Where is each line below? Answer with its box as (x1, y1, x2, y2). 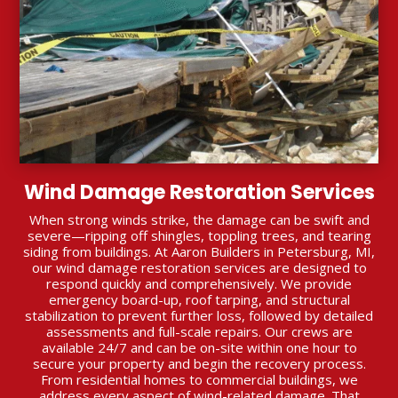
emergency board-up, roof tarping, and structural (48, 290, 350, 308)
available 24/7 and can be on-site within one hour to (41, 338, 357, 356)
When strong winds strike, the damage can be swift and (28, 210, 370, 228)
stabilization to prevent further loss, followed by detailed (25, 306, 373, 324)
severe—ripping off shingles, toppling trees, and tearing (27, 226, 371, 244)
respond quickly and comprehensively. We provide (46, 274, 352, 292)
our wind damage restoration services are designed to (31, 258, 367, 276)
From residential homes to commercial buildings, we (40, 370, 358, 388)
